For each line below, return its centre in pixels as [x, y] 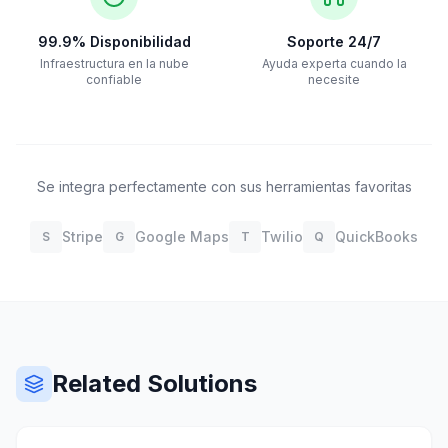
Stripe [82, 236]
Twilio [282, 236]
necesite [334, 79]
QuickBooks [376, 236]
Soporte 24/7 [334, 41]
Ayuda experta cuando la [334, 63]
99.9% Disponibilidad [114, 41]
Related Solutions [154, 383]
